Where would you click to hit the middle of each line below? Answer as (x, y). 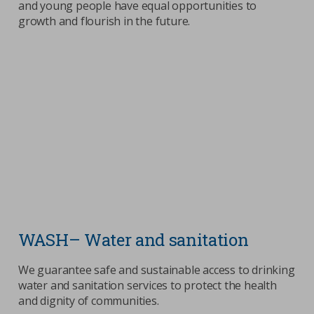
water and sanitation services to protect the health (148, 285)
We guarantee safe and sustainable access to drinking (157, 269)
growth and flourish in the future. (104, 21)
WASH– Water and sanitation (134, 239)
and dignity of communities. (89, 300)
